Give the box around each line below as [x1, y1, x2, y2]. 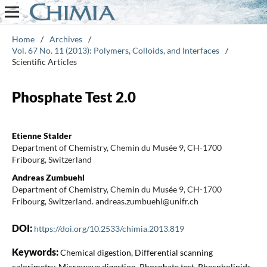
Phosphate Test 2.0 [11, 88, 136, 105]
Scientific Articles [11, 56, 77, 67]
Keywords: [11, 246, 60, 257]
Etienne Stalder [11, 130, 72, 141]
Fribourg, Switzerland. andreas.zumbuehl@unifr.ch [11, 195, 198, 206]
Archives [49, 33, 82, 44]
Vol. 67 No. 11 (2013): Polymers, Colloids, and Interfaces [11, 45, 219, 55]
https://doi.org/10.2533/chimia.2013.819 [33, 223, 184, 234]
